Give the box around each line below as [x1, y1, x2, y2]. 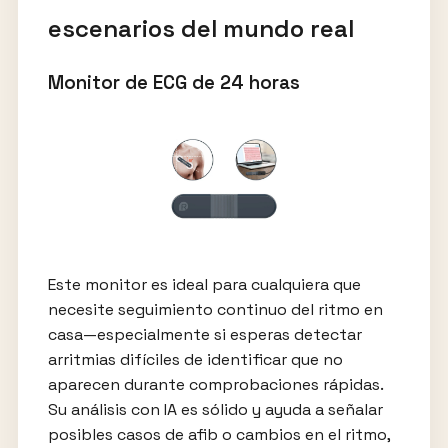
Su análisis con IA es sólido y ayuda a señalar [47, 398, 383, 420]
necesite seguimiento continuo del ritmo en [47, 298, 383, 320]
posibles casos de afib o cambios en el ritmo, [47, 423, 390, 445]
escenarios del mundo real [47, 13, 354, 45]
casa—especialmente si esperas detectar [47, 323, 362, 345]
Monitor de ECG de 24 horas [47, 71, 300, 95]
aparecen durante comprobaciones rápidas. [47, 373, 383, 395]
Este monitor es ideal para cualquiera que [47, 273, 361, 295]
